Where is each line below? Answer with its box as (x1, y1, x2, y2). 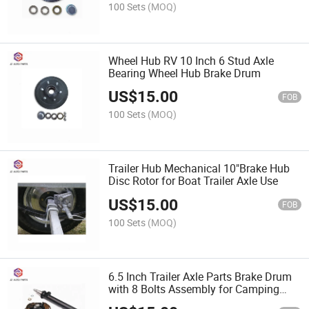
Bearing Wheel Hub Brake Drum (108, 65, 261, 81)
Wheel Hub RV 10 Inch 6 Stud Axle (108, 52, 275, 68)
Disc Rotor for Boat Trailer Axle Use (108, 173, 279, 189)
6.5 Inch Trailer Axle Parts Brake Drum (108, 268, 292, 284)
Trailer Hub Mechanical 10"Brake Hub (108, 161, 290, 177)
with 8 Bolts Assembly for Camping (108, 281, 280, 297)
